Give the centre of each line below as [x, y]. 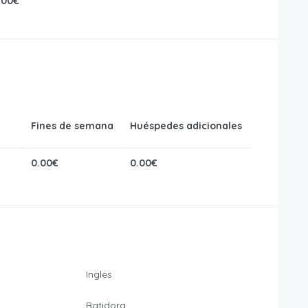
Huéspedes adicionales [186, 126]
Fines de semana [72, 126]
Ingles [99, 275]
